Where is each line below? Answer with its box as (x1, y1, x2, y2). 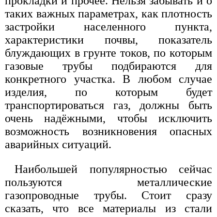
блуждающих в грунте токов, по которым (5, 46, 212, 60)
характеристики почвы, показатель (5, 33, 212, 46)
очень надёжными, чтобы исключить (5, 112, 212, 125)
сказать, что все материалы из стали (5, 202, 212, 215)
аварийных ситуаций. (5, 138, 111, 151)
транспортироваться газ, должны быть (5, 99, 212, 112)
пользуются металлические (5, 176, 212, 189)
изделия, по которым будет (5, 86, 212, 99)
